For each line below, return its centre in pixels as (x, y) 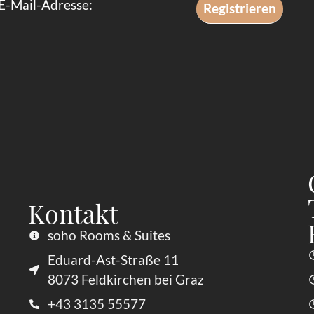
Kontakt (74, 213)
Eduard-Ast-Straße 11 (113, 259)
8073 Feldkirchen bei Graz (125, 279)
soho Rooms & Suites (109, 235)
